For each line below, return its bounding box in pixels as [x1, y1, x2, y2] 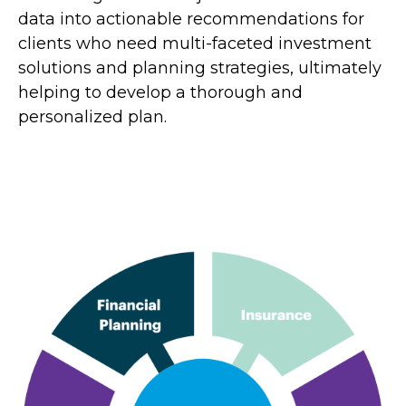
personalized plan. [18, 106, 167, 127]
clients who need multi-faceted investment [18, 33, 372, 53]
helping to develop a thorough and [18, 82, 303, 102]
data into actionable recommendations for [18, 8, 364, 29]
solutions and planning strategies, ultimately [18, 57, 382, 78]
